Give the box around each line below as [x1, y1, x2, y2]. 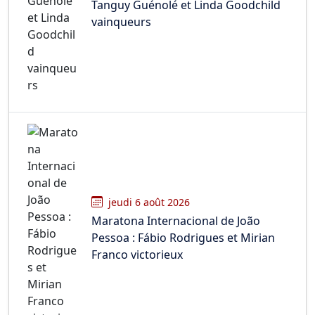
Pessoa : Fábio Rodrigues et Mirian [91, 229, 275, 245]
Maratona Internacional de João [91, 212, 260, 229]
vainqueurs [91, 13, 151, 30]
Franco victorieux [91, 246, 183, 262]
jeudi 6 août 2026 [108, 195, 190, 209]
